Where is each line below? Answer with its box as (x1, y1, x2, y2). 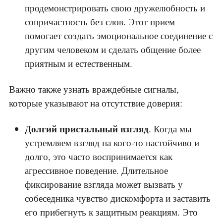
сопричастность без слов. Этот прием (25, 15, 175, 28)
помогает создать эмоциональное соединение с (25, 29, 213, 42)
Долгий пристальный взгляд (25, 122, 149, 136)
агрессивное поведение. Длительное (25, 164, 168, 177)
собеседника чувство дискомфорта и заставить (25, 192, 211, 205)
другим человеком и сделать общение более (25, 43, 201, 56)
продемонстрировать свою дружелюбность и (25, 1, 205, 14)
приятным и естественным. (25, 57, 132, 70)
